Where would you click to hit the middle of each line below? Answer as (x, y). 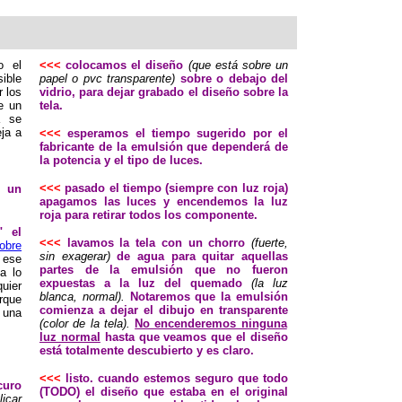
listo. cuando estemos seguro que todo (177, 378)
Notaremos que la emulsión (209, 297)
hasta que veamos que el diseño (194, 337)
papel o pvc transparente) (108, 79)
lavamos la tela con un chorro (159, 243)
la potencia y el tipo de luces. (121, 160)
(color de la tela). (87, 323)
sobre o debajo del (232, 79)
